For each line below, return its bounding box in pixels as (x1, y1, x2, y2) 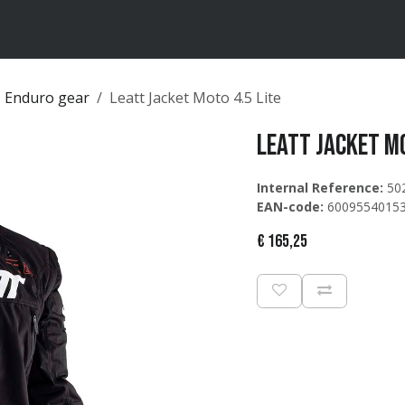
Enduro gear (5, 88, 89, 108)
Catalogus (89, 20, 148, 39)
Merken (31, 20, 75, 39)
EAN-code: (257, 198, 324, 215)
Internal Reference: (257, 179, 383, 196)
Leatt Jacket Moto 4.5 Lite (109, 88, 281, 108)
